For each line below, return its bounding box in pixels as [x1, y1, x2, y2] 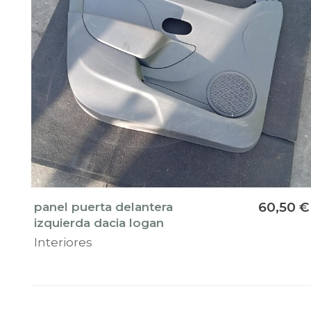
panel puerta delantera [34, 199, 173, 214]
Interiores [34, 234, 92, 249]
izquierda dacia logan [34, 215, 164, 230]
